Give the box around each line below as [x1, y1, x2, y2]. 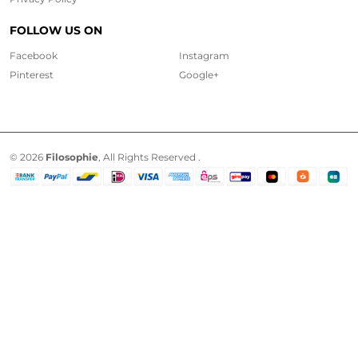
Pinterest [10, 68, 54, 81]
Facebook [10, 49, 58, 62]
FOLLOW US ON [10, 22, 102, 38]
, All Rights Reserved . [98, 150, 201, 163]
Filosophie [46, 150, 98, 163]
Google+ [179, 68, 219, 81]
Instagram [179, 49, 229, 62]
